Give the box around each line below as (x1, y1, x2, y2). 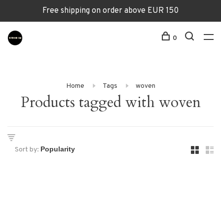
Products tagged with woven (20, 92, 201, 112)
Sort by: (15, 146, 39, 154)
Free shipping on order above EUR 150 (42, 6, 179, 16)
